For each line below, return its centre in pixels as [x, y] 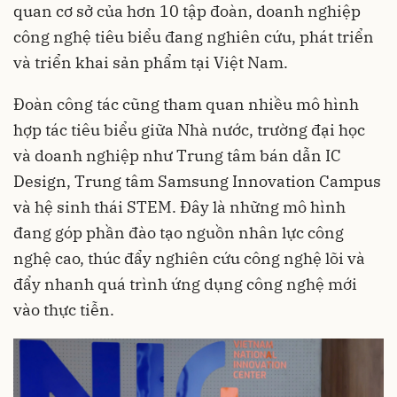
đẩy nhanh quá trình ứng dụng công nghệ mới [185, 284]
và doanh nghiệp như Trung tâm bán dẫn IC [177, 156]
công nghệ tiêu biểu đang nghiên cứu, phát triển [194, 37]
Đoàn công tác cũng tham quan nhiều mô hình [186, 105]
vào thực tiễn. [64, 310]
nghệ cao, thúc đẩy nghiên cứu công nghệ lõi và [189, 259]
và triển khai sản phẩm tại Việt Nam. [151, 63]
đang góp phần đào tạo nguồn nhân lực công [179, 233]
